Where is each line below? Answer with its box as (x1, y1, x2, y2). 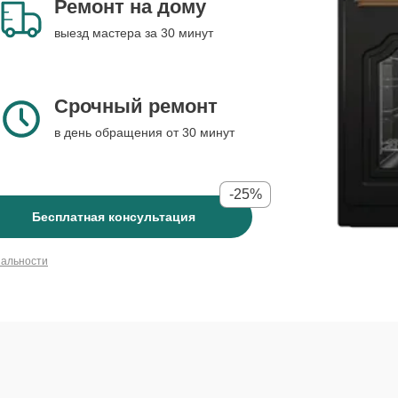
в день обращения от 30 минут (54, 125, 235, 139)
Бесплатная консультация (32, 210, 195, 224)
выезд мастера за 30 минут (54, 26, 213, 40)
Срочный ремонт (54, 95, 218, 117)
